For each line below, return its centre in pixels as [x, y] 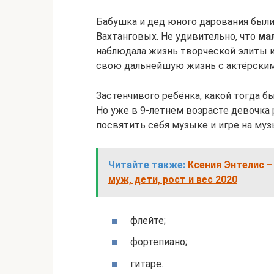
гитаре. [147, 264]
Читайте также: [147, 165]
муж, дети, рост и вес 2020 [173, 180]
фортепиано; [159, 242]
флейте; [148, 221]
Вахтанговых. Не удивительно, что [177, 36]
